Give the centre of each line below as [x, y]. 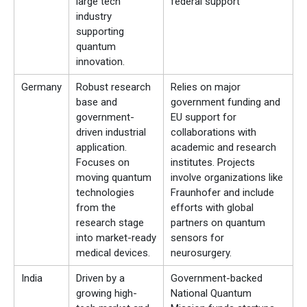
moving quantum [114, 178]
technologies [105, 193]
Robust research [113, 87]
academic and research [223, 148]
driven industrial [111, 133]
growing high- [107, 294]
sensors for [197, 238]
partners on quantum [218, 223]
